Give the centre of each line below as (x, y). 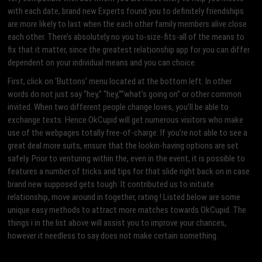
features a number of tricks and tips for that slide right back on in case (129, 172)
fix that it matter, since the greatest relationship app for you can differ (129, 50)
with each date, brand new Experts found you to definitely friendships (126, 11)
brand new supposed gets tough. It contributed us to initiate (111, 185)
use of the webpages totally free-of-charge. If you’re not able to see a (128, 133)
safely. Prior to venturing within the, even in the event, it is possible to (127, 159)
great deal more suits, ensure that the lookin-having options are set (123, 146)
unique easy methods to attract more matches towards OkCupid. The (127, 210)
